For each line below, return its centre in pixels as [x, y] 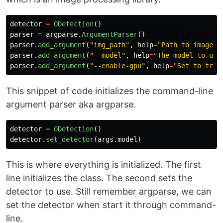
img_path [110, 45]
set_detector [70, 140]
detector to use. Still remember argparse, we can [109, 192]
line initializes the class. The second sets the [99, 178]
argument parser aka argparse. [71, 105]
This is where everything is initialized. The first [104, 165]
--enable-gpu [117, 66]
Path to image [187, 45]
